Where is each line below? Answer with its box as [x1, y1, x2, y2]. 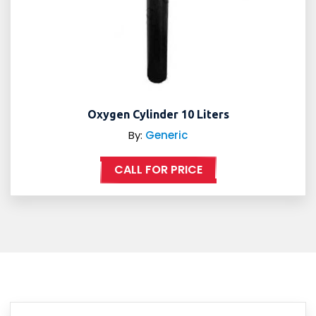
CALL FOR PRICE [114, 162, 202, 178]
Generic [145, 128, 188, 143]
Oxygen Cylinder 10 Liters [87, 108, 229, 121]
